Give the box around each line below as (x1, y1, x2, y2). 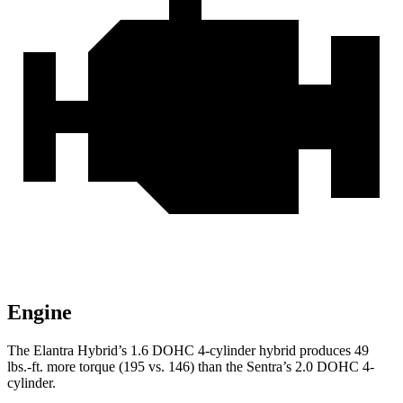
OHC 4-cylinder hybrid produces (163, 343, 354, 359)
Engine (7, 300, 72, 325)
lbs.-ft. (7, 359, 43, 375)
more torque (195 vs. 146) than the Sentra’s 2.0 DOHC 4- (43, 359, 374, 375)
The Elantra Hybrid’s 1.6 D (7, 343, 163, 359)
